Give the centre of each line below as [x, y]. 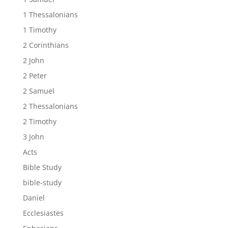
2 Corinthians [46, 45]
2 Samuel [38, 91]
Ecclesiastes [43, 213]
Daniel [34, 198]
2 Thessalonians [50, 106]
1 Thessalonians [50, 15]
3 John [33, 137]
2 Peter [35, 76]
